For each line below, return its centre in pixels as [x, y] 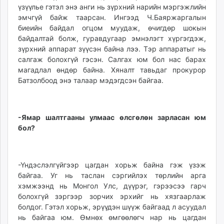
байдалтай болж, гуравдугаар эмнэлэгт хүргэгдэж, [112, 38]
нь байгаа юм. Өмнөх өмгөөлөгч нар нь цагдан [112, 217]
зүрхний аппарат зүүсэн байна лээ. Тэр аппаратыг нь [112, 49]
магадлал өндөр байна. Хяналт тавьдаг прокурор [112, 70]
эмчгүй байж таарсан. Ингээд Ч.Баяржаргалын [112, 17]
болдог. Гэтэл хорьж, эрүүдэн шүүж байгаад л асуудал [112, 207]
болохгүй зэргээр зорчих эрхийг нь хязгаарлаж [112, 196]
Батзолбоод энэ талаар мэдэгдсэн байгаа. [91, 80]
